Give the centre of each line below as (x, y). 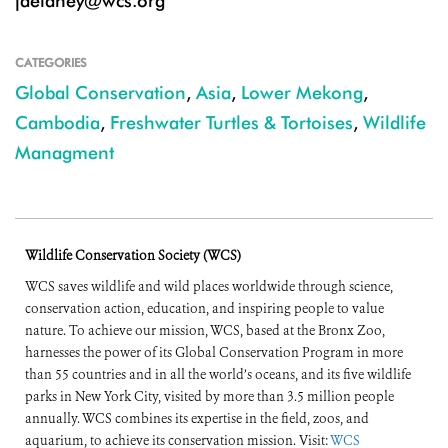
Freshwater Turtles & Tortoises (231, 123)
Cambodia (57, 123)
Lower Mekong (302, 93)
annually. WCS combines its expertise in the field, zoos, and (197, 419)
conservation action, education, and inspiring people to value (204, 309)
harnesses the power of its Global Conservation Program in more (214, 353)
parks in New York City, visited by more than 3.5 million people (209, 397)
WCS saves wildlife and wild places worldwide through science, (209, 287)
